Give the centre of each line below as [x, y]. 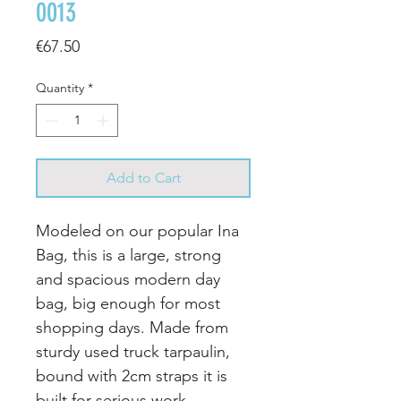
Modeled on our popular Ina [137, 231]
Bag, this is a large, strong [128, 255]
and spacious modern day [128, 279]
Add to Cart [143, 178]
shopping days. [93, 328]
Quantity [60, 88]
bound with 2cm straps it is [132, 376]
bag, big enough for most [128, 303]
